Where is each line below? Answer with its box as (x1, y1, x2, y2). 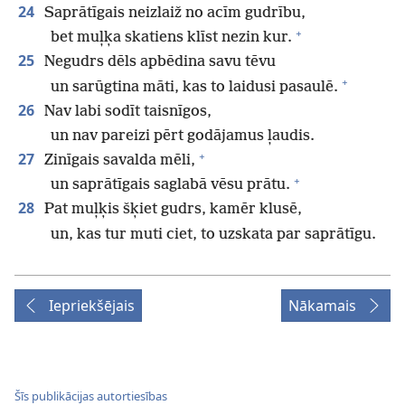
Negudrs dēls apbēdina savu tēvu (41, 53, 276, 71)
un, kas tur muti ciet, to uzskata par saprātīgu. (51, 225, 376, 243)
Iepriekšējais (49, 295, 135, 316)
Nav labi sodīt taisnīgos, (41, 102, 212, 120)
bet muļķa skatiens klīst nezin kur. (51, 29, 292, 47)
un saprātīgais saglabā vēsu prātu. (51, 176, 290, 194)
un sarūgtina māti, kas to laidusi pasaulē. (51, 78, 338, 96)
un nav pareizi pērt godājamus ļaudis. (51, 127, 315, 145)
